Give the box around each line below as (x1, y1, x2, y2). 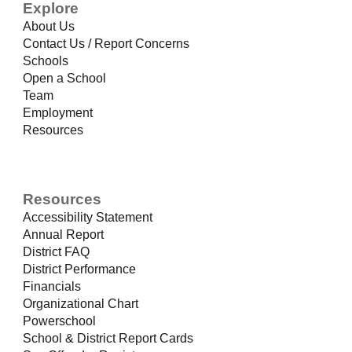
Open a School (23, 71, 107, 85)
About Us (23, 19, 75, 33)
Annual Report (23, 227, 104, 241)
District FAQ (23, 244, 90, 258)
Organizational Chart (23, 296, 139, 310)
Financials (23, 279, 82, 293)
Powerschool (23, 313, 97, 328)
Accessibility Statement (23, 210, 153, 224)
